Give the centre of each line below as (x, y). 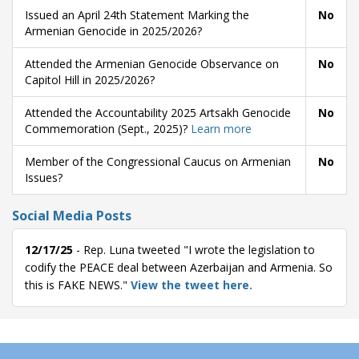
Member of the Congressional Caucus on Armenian (158, 162)
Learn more (221, 129)
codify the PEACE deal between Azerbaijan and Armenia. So (179, 268)
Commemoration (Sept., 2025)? (108, 129)
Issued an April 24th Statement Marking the (137, 15)
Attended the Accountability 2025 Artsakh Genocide (158, 113)
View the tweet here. (192, 285)
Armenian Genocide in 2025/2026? (113, 31)
